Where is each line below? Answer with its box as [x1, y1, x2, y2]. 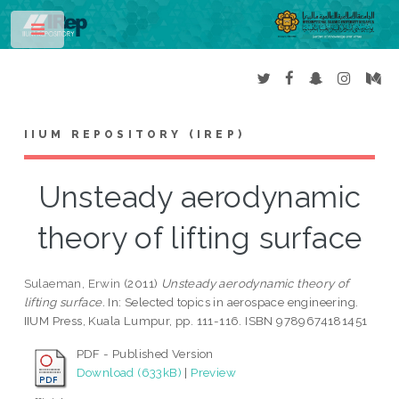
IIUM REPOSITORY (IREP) [23, 128, 246, 142]
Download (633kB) [76, 365, 183, 380]
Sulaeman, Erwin [23, 276, 121, 291]
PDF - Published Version [76, 346, 214, 362]
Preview [191, 365, 237, 380]
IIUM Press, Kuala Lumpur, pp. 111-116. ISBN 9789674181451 [23, 313, 368, 329]
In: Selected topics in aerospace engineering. [105, 295, 359, 310]
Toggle [77, 27, 112, 39]
